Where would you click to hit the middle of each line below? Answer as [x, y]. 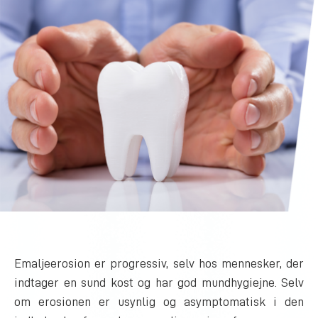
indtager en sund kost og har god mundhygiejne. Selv [159, 282]
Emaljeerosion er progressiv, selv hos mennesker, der [159, 263]
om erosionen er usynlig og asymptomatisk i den [159, 301]
